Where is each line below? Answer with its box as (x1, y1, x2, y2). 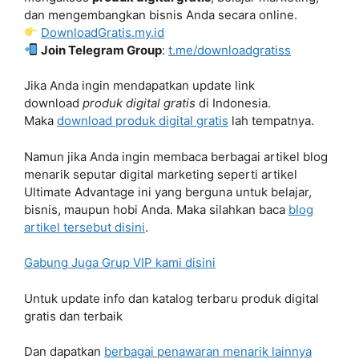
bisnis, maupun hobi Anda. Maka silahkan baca (24, 201, 288, 217)
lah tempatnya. (228, 113, 314, 128)
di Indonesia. (196, 95, 271, 111)
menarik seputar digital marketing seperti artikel (24, 166, 297, 182)
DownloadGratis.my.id (41, 24, 165, 40)
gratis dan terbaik (24, 308, 123, 324)
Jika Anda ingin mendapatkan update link (24, 78, 255, 93)
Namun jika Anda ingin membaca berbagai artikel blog (24, 148, 328, 164)
